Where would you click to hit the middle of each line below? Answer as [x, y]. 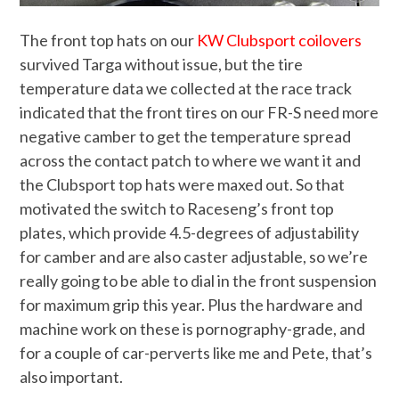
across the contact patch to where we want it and [191, 160]
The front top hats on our [109, 40]
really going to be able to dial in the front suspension [199, 280]
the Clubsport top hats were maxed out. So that [183, 184]
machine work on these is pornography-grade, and [193, 328]
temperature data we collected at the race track [186, 88]
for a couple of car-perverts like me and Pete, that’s [196, 352]
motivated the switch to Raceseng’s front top [177, 208]
